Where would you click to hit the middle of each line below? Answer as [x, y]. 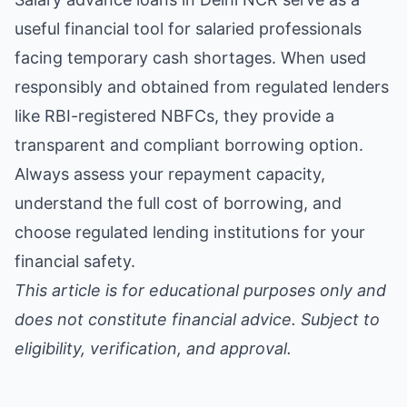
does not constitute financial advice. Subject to [197, 319]
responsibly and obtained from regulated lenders [202, 87]
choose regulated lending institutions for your [190, 232]
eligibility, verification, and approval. [153, 348]
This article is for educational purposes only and [200, 290]
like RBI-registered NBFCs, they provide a [174, 116]
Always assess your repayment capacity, [170, 174]
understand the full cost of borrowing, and [178, 203]
